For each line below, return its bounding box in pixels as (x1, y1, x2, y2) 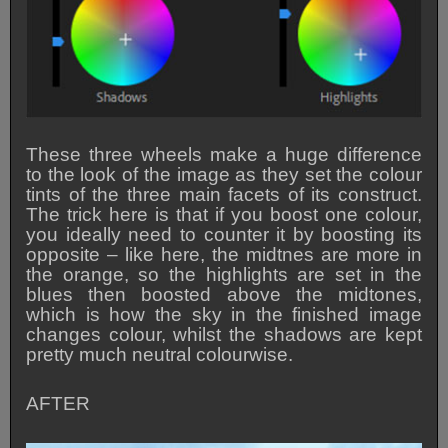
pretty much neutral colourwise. (26, 344, 294, 366)
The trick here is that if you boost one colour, (26, 204, 422, 226)
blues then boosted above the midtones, (26, 284, 422, 306)
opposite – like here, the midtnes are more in (26, 244, 422, 266)
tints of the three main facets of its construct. (26, 184, 422, 206)
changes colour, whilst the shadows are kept (26, 324, 422, 346)
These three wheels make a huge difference (26, 144, 422, 166)
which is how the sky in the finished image (26, 304, 422, 326)
